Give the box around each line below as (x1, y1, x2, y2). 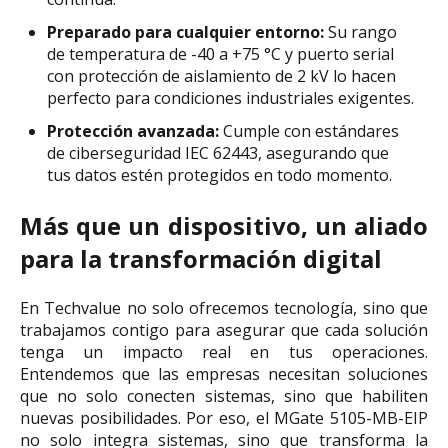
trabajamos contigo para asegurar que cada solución (20, 318, 428, 341)
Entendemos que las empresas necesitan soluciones (20, 362, 428, 385)
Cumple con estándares (219, 120, 400, 143)
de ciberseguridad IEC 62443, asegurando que (47, 142, 390, 165)
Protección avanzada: (47, 120, 220, 143)
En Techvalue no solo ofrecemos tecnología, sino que (20, 296, 428, 319)
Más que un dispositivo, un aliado (20, 208, 428, 242)
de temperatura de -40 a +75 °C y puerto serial (47, 43, 395, 66)
